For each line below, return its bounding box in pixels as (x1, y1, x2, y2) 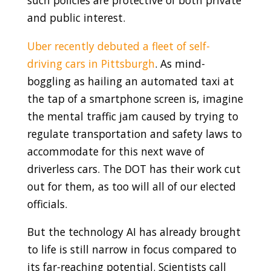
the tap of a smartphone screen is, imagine (27, 91, 243, 106)
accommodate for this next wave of (27, 143, 204, 158)
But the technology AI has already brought (27, 224, 241, 240)
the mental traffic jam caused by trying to (27, 108, 238, 123)
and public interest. (27, 10, 125, 25)
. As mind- (154, 56, 205, 71)
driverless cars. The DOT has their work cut (27, 161, 241, 176)
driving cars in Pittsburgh (27, 56, 155, 71)
